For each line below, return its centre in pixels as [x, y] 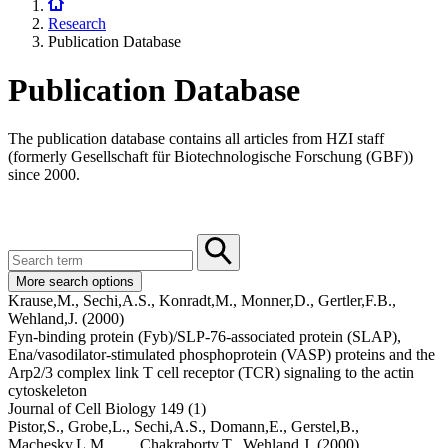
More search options [75, 282]
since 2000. [44, 175]
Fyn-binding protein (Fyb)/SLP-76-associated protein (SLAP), [204, 337]
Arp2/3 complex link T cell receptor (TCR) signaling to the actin [211, 373]
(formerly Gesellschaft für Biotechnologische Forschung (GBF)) [210, 157]
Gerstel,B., [325, 427]
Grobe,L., [101, 427]
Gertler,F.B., [357, 301]
